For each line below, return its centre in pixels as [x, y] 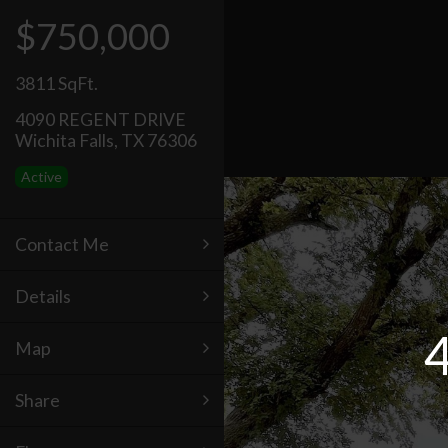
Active [41, 176]
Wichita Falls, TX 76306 [106, 140]
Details [43, 296]
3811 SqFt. [56, 83]
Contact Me [62, 244]
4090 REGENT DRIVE [100, 119]
